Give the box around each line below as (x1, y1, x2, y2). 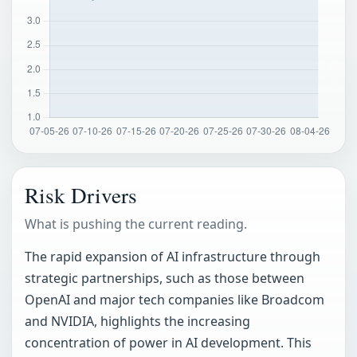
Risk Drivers (25, 180, 137, 210)
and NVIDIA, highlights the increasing (25, 312, 250, 331)
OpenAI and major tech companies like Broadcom (25, 291, 324, 309)
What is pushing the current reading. (25, 215, 247, 233)
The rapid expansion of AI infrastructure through (25, 248, 320, 266)
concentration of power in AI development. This (25, 334, 312, 352)
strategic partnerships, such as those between (25, 269, 304, 288)
